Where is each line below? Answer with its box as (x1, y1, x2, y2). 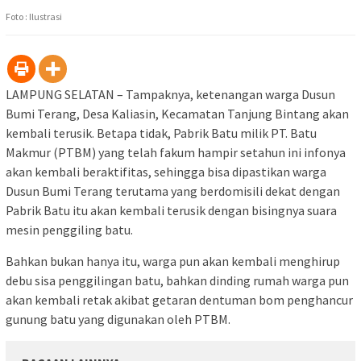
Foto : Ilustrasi (6, 10, 62, 23)
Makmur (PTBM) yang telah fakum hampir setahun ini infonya (6, 144, 346, 161)
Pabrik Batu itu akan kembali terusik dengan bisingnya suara (6, 202, 337, 219)
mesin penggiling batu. (6, 222, 133, 239)
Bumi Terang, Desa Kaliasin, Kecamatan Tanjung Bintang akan (6, 106, 349, 122)
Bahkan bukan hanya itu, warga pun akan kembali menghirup (6, 253, 340, 270)
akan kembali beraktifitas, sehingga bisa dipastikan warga (6, 164, 326, 180)
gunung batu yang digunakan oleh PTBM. (6, 311, 230, 328)
